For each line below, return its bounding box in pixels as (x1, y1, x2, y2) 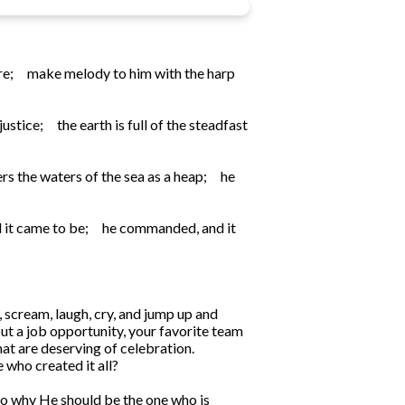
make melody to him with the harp (27, 64, 235, 82)
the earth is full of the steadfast (57, 116, 248, 134)
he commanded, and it (102, 219, 236, 237)
